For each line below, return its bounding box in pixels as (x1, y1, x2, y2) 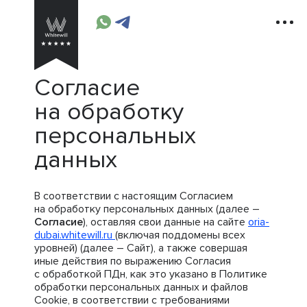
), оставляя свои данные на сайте (83, 215, 248, 229)
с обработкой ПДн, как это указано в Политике (34, 267, 267, 281)
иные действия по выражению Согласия (34, 254, 231, 268)
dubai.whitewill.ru (34, 228, 115, 242)
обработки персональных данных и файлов (34, 280, 248, 294)
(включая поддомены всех (115, 228, 245, 242)
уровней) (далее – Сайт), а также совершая (34, 241, 247, 255)
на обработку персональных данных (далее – (34, 202, 260, 216)
